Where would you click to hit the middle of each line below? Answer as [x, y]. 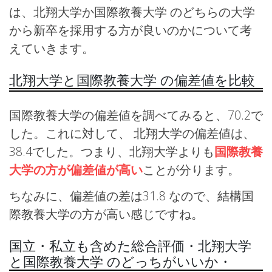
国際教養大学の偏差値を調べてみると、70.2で [136, 115]
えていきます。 [52, 48]
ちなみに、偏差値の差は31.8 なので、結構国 [131, 195]
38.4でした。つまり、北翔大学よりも [112, 151]
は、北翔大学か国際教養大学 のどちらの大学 [132, 12]
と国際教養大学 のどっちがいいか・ [121, 261]
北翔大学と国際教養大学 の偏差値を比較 [132, 80]
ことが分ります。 [191, 169]
